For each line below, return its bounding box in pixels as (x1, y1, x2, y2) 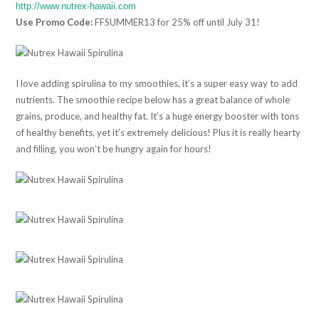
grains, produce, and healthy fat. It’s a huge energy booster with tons (16, 110, 300, 122)
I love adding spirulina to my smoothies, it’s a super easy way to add (16, 77, 298, 89)
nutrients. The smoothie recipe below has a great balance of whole (16, 93, 291, 105)
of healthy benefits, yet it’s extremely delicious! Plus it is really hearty (16, 126, 301, 138)
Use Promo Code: (16, 16, 93, 28)
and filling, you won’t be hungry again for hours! (16, 142, 212, 155)
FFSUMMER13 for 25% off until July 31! (93, 16, 261, 28)
